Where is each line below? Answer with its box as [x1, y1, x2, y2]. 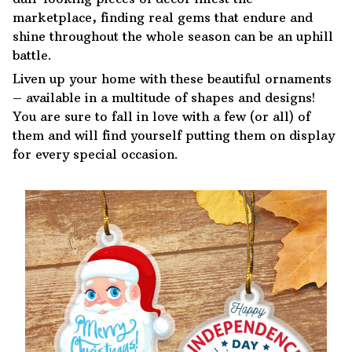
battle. [13, 46, 52, 63]
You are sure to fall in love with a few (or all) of [13, 108, 310, 125]
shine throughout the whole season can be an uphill [13, 27, 333, 44]
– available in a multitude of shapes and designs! [13, 90, 315, 106]
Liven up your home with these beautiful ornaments [13, 71, 332, 87]
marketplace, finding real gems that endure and [13, 9, 313, 25]
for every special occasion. [13, 146, 178, 163]
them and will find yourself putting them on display [13, 127, 335, 144]
